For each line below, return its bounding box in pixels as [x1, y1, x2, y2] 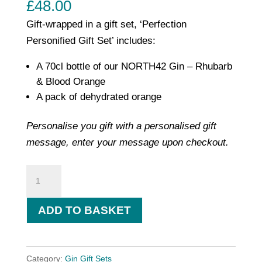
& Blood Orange [36, 76, 105, 87]
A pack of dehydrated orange [36, 91, 161, 102]
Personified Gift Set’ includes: [26, 35, 156, 46]
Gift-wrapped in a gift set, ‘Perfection [26, 19, 187, 30]
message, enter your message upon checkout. [26, 137, 229, 148]
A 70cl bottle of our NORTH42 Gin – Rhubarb [36, 61, 232, 72]
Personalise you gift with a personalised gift [26, 120, 216, 132]
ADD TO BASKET [37, 204, 131, 216]
